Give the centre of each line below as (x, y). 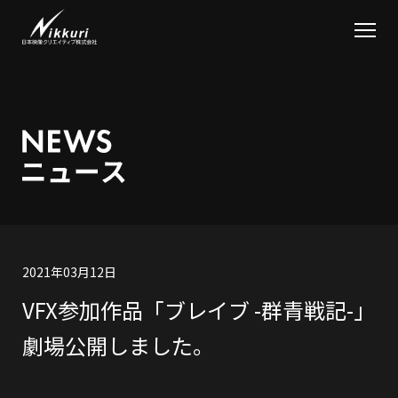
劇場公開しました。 (118, 345)
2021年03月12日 (69, 272)
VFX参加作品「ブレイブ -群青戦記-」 (199, 310)
